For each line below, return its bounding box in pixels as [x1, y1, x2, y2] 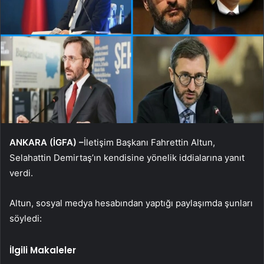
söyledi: [9, 212, 42, 224]
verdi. [9, 167, 33, 179]
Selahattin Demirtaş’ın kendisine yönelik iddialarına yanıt [9, 151, 245, 163]
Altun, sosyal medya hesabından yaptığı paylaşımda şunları [9, 197, 253, 209]
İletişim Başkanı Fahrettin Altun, [84, 136, 215, 148]
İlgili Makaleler [9, 243, 76, 256]
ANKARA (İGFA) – [9, 136, 84, 148]
